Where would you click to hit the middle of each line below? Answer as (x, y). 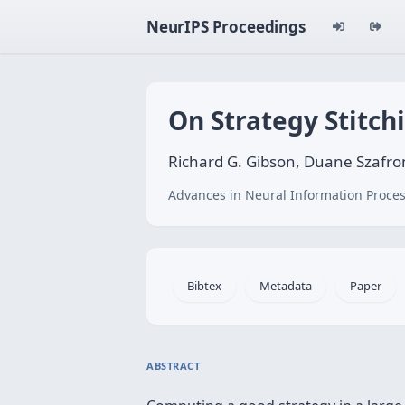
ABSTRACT (174, 366)
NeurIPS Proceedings (226, 27)
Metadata (286, 286)
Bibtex (204, 286)
